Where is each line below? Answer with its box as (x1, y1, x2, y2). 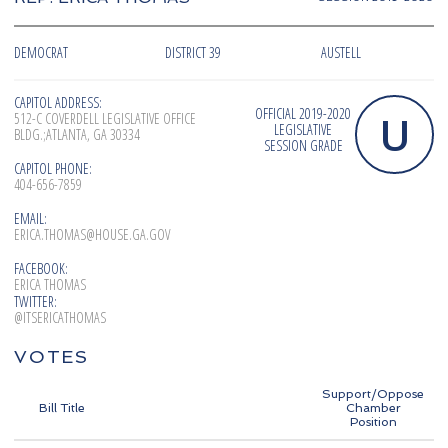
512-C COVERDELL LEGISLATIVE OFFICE (14, 109, 196, 129)
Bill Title (39, 401, 85, 416)
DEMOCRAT (14, 43, 68, 63)
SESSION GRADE (263, 136, 343, 156)
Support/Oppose (322, 387, 424, 402)
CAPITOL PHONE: (14, 159, 92, 179)
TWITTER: (14, 292, 57, 312)
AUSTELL (321, 43, 361, 63)
